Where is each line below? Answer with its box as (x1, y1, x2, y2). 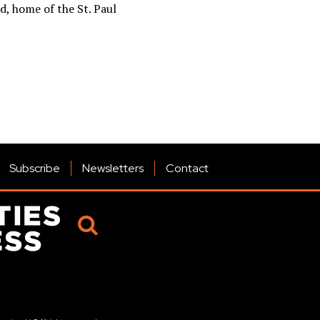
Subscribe (9, 161, 60, 176)
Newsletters (82, 161, 144, 176)
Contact (166, 161, 209, 176)
